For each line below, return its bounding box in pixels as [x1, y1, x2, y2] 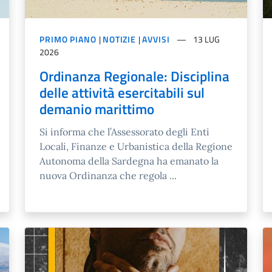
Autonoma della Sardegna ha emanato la [39, 154, 219, 167]
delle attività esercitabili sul [39, 81, 205, 103]
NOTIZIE [102, 32, 137, 46]
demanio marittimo [39, 98, 154, 120]
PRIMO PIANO [39, 32, 97, 46]
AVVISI [142, 32, 170, 46]
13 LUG [191, 32, 220, 46]
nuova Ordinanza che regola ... [39, 169, 177, 182]
